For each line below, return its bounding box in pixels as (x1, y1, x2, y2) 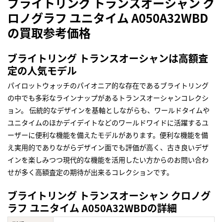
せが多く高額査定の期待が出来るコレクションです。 (7, 167, 173, 177)
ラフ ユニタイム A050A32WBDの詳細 (7, 201, 177, 216)
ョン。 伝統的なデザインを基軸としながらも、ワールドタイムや (7, 105, 210, 115)
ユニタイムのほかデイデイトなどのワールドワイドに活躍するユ (7, 117, 209, 128)
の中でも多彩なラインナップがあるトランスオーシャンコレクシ (7, 93, 209, 103)
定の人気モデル (7, 63, 77, 78)
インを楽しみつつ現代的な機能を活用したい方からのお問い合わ (7, 155, 209, 165)
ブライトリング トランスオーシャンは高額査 (7, 51, 208, 66)
